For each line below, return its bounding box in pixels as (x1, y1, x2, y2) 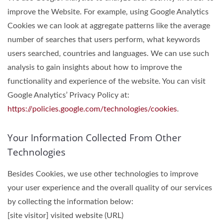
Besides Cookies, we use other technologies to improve (7, 170, 198, 178)
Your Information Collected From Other (7, 131, 181, 144)
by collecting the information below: (7, 198, 133, 206)
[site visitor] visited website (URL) (7, 212, 123, 220)
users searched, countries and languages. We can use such (7, 50, 209, 57)
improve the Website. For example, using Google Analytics (7, 8, 209, 16)
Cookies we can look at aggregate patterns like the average (7, 22, 210, 30)
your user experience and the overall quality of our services (7, 184, 212, 192)
